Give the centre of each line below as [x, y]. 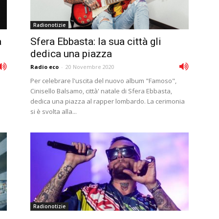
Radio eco [44, 67]
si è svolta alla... [54, 111]
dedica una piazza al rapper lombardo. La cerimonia [108, 101]
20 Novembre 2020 [90, 67]
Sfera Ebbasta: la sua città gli [96, 42]
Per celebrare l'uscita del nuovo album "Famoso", [103, 81]
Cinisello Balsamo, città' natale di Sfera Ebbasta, [101, 91]
